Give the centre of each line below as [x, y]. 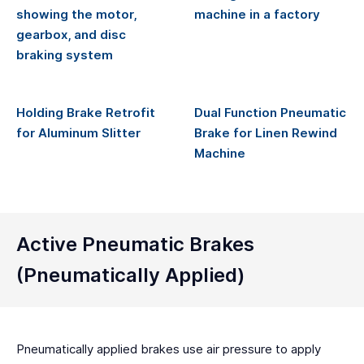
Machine [220, 154]
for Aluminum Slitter [78, 133]
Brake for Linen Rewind [266, 133]
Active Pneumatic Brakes [135, 244]
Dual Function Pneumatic [270, 113]
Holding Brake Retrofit [86, 113]
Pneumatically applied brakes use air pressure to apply [169, 349]
